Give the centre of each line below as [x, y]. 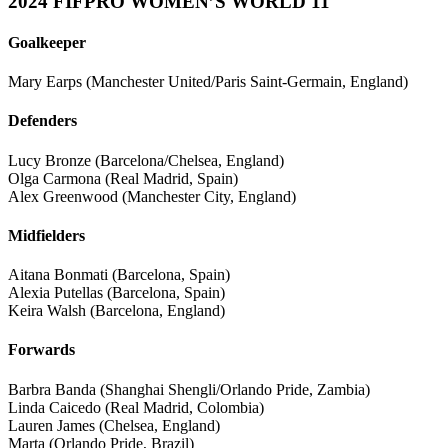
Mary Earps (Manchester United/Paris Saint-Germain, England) [208, 82]
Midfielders [46, 235]
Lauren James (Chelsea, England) [114, 425]
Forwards [41, 350]
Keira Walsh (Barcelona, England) [116, 311]
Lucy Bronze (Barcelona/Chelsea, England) [146, 160]
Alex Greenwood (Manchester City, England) [152, 196]
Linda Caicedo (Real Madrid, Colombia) [136, 407]
